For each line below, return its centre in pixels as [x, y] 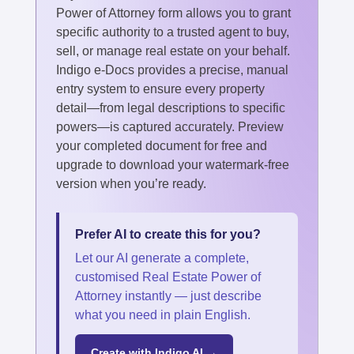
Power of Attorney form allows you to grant [173, 13]
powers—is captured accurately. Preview [170, 126]
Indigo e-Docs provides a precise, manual [172, 70]
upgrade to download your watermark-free [173, 164]
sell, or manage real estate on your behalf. [173, 51]
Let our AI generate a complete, [162, 258]
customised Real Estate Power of [168, 277]
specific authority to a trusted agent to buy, [173, 32]
